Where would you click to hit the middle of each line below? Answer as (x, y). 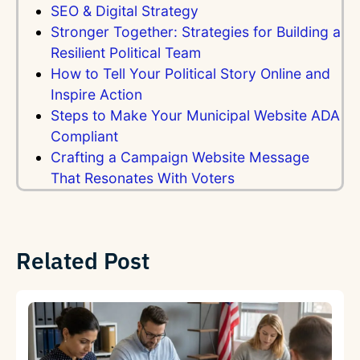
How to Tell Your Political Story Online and (190, 74)
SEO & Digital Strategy (125, 11)
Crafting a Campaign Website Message (180, 157)
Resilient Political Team (126, 53)
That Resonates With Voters (143, 178)
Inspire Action (96, 95)
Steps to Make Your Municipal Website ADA (195, 116)
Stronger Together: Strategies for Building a (196, 32)
